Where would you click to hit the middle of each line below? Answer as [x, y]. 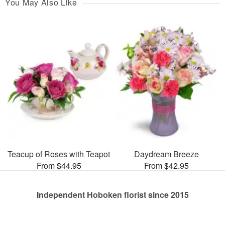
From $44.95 [59, 165]
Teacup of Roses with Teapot [59, 154]
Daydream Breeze [166, 154]
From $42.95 [166, 165]
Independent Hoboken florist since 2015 [113, 194]
